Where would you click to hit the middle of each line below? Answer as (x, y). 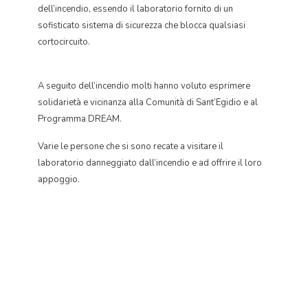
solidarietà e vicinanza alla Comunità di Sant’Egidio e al (148, 102)
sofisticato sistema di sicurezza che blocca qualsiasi (142, 25)
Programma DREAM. (80, 119)
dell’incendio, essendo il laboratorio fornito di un (135, 9)
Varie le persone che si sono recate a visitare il (131, 146)
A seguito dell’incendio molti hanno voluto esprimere (144, 86)
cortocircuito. (64, 42)
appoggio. (59, 179)
